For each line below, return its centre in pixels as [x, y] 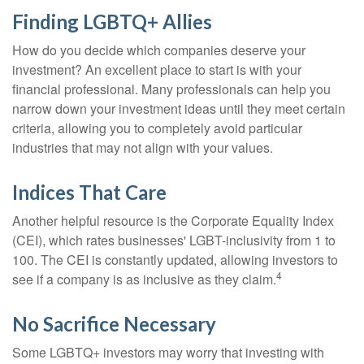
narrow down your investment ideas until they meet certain [179, 108]
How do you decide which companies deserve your [159, 50]
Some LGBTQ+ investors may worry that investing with [168, 352]
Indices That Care [89, 192]
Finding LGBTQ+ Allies [112, 22]
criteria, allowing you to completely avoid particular [157, 128]
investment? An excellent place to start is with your [157, 69]
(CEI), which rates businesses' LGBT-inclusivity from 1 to [174, 240]
